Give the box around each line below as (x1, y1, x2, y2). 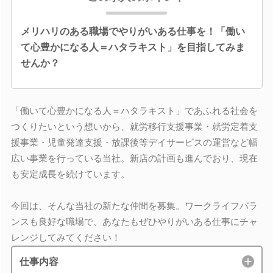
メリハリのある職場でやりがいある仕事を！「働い (20, 26, 245, 37)
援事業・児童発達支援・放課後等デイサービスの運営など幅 (10, 136, 258, 147)
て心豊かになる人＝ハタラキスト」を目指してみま (20, 41, 245, 52)
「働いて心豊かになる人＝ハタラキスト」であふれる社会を (10, 105, 258, 116)
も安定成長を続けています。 (10, 168, 130, 179)
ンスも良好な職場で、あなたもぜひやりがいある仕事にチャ (10, 216, 258, 227)
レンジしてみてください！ (10, 232, 121, 243)
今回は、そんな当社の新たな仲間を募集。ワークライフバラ (10, 200, 258, 211)
